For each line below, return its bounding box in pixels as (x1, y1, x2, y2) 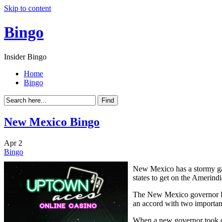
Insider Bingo (4, 52, 47, 61)
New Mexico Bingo (4, 115, 100, 128)
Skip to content (4, 4, 51, 12)
